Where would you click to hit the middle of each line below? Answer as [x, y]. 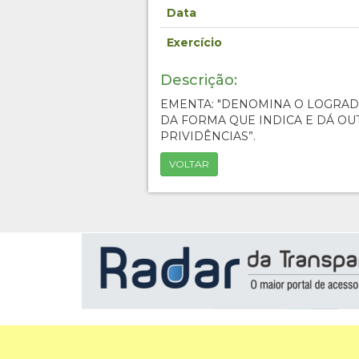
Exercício [194, 43]
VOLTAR [189, 164]
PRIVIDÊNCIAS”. [208, 137]
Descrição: [198, 81]
